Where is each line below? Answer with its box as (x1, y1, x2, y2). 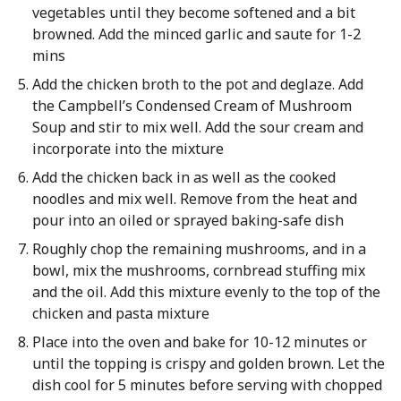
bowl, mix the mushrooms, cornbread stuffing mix (31, 260, 365, 280)
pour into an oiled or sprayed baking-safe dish (31, 210, 344, 230)
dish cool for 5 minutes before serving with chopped (31, 375, 382, 395)
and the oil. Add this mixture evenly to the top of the (31, 282, 380, 302)
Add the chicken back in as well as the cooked (31, 167, 336, 187)
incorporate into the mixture (31, 139, 224, 158)
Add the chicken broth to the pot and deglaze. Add (31, 74, 363, 94)
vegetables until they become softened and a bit (31, 3, 355, 22)
